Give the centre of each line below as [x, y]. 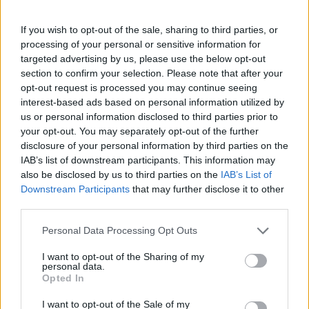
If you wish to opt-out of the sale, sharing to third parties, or [149, 29]
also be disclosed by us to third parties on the [121, 174]
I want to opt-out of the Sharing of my [123, 256]
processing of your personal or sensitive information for [141, 44]
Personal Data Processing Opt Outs [120, 230]
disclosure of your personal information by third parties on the [154, 145]
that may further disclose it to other [207, 189]
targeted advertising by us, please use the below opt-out [143, 58]
